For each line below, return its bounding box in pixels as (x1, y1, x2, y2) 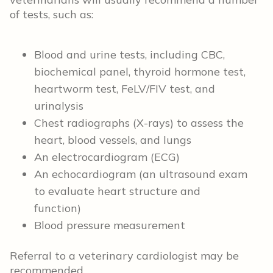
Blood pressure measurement (34, 218, 185, 232)
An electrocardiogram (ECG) (34, 150, 180, 164)
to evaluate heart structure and (34, 184, 200, 198)
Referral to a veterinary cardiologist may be (10, 249, 239, 263)
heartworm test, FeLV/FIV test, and (34, 82, 215, 96)
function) (34, 201, 81, 215)
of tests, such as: (10, 7, 93, 21)
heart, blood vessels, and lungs (34, 133, 191, 147)
